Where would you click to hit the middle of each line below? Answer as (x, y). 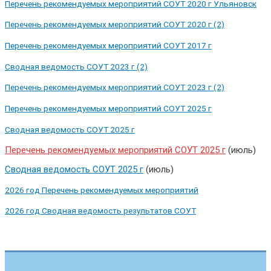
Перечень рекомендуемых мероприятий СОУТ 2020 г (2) (115, 24)
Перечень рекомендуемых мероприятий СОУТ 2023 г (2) (115, 87)
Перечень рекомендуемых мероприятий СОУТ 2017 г (108, 45)
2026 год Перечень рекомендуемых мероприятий (102, 190)
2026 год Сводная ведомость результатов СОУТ (100, 211)
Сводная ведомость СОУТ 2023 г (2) (76, 66)
